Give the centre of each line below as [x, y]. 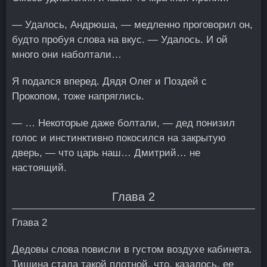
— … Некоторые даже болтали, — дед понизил [123, 123]
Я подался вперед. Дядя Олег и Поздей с [109, 81]
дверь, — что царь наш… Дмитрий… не [106, 153]
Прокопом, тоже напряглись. [78, 96]
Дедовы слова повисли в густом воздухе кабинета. [132, 249]
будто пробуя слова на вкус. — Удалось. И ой [120, 40]
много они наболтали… [67, 55]
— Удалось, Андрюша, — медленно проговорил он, [132, 25]
